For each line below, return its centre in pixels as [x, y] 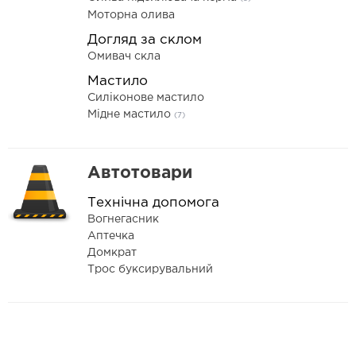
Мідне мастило [131, 114]
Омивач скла [124, 56]
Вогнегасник [123, 219]
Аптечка [111, 236]
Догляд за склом [145, 40]
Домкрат [112, 253]
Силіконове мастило [146, 98]
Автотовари [140, 173]
